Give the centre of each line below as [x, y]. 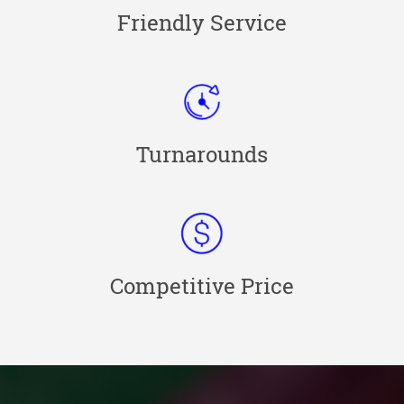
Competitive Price [202, 286]
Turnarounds [202, 155]
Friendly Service [202, 23]
